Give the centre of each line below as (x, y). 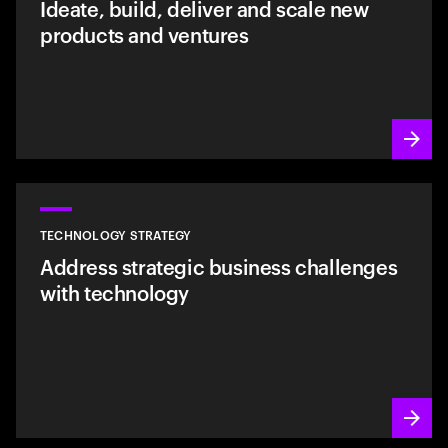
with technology (114, 291)
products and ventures (144, 33)
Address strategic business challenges (219, 265)
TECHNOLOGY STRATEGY (116, 233)
